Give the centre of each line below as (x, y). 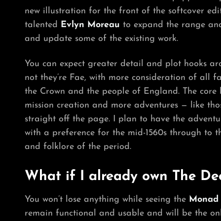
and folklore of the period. (78, 147)
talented (43, 25)
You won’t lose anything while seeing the (107, 199)
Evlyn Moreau (90, 25)
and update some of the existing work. (101, 38)
